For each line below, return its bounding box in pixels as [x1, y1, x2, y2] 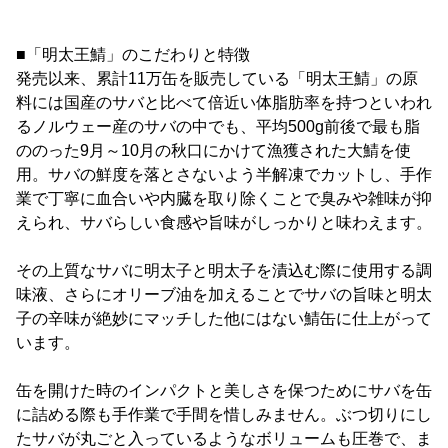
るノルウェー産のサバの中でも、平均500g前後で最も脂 [16, 118, 420, 136]
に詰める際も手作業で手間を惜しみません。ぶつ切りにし [16, 406, 432, 424]
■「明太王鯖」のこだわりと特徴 [16, 46, 250, 64]
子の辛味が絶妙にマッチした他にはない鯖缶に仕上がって [16, 310, 432, 328]
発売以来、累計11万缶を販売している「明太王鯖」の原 [16, 70, 418, 88]
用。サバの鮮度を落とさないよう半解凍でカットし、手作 [16, 166, 432, 184]
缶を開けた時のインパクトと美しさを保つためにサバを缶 [16, 382, 432, 400]
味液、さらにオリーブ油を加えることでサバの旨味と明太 [16, 286, 432, 304]
